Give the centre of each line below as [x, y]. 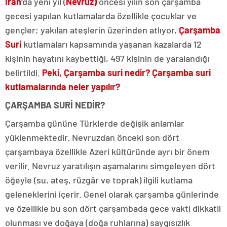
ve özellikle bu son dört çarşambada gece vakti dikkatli [113, 209]
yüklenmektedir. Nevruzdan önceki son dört [92, 138]
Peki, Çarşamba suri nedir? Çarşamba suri [126, 73]
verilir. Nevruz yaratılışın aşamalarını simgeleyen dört [110, 166]
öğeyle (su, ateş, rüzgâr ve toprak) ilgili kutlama [99, 180]
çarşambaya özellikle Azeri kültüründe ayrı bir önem [107, 152]
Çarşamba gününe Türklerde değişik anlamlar [95, 123]
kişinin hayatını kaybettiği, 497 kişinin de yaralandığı [107, 59]
